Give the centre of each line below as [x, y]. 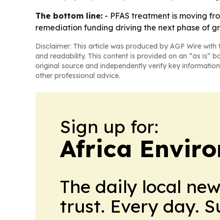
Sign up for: [109, 126]
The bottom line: [69, 16]
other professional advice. [78, 76]
